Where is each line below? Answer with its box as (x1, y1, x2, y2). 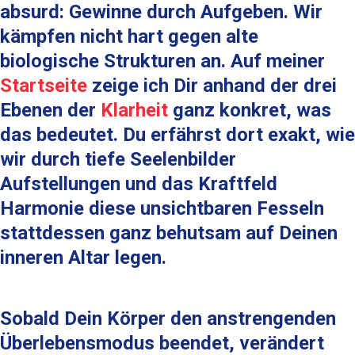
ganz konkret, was (168, 99, 331, 121)
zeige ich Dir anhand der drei (87, 74, 337, 97)
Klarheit (101, 99, 168, 121)
